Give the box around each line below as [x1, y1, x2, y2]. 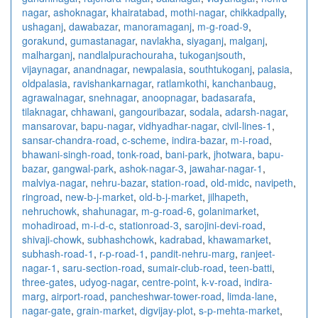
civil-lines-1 [222, 118, 272, 133]
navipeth [255, 175, 293, 190]
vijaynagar [22, 61, 67, 76]
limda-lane [227, 288, 274, 303]
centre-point [142, 274, 196, 289]
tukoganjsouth [180, 47, 243, 62]
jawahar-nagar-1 [190, 160, 263, 175]
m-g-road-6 [141, 203, 192, 218]
